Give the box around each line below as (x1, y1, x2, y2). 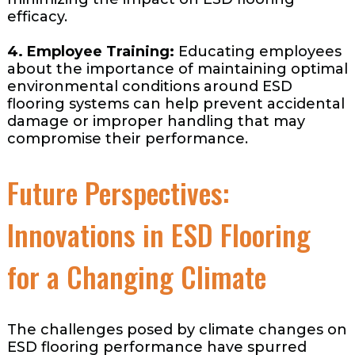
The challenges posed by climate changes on (6, 321, 347, 339)
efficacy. (6, 8, 67, 26)
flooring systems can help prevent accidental (6, 95, 345, 113)
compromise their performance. (6, 130, 248, 148)
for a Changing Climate (6, 255, 266, 298)
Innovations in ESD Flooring (6, 213, 311, 256)
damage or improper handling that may (6, 113, 305, 131)
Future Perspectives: (6, 171, 229, 214)
